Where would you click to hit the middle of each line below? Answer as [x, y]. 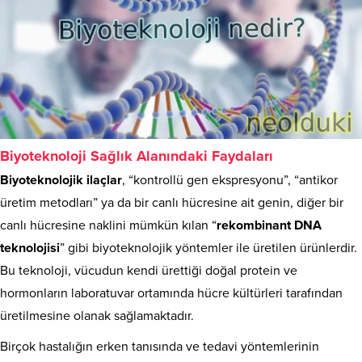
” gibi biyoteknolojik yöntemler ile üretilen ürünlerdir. [208, 248]
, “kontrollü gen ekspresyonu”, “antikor [230, 180]
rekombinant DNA [269, 225]
